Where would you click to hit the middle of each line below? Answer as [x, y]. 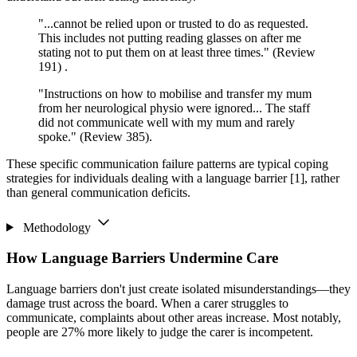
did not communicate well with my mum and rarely [167, 122]
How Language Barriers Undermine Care [142, 258]
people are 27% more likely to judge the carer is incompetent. [160, 332]
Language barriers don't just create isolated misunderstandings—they [178, 289]
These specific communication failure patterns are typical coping [167, 163]
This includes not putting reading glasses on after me [170, 37]
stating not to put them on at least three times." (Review [177, 52]
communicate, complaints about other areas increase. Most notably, [174, 318]
